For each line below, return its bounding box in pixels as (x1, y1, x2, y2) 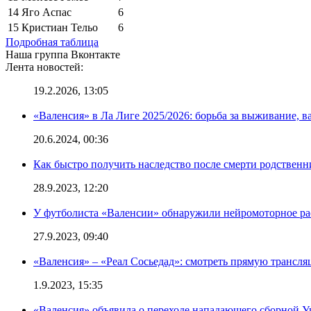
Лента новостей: (6, 60, 83, 73)
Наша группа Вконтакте (6, 48, 120, 60)
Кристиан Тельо (22, 21, 98, 33)
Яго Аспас (22, 6, 72, 18)
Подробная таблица (6, 35, 99, 48)
